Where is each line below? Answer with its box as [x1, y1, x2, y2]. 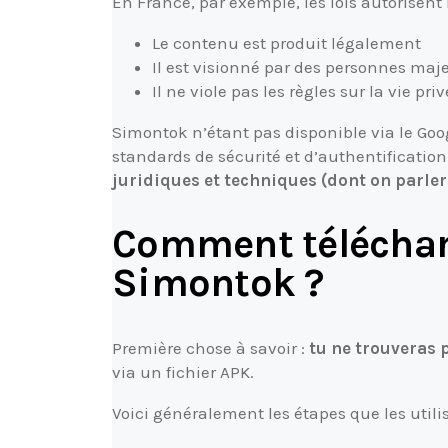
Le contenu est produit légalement [152, 33, 421, 54]
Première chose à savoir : [112, 337, 309, 358]
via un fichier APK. [112, 361, 254, 382]
